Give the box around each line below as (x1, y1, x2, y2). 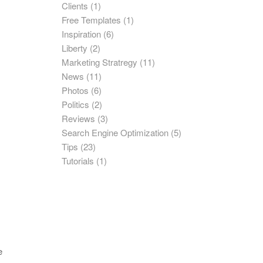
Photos (62, 84, 89, 96)
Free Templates (62, 14, 122, 26)
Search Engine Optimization (62, 126, 169, 139)
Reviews (62, 112, 96, 124)
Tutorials (62, 154, 95, 167)
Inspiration (62, 28, 102, 40)
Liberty (62, 42, 88, 54)
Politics (62, 98, 90, 110)
